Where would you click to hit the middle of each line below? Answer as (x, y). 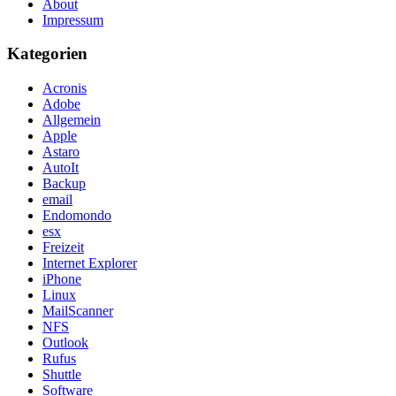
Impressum (73, 19)
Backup (64, 184)
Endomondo (77, 216)
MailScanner (78, 311)
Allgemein (72, 120)
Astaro (61, 152)
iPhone (62, 279)
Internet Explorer (90, 263)
